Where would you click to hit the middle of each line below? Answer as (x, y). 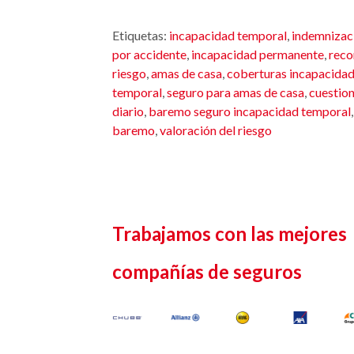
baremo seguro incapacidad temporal (250, 111)
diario (128, 111)
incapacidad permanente (258, 54)
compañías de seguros (207, 271)
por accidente (149, 54)
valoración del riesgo (216, 130)
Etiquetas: (141, 35)
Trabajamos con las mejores (230, 233)
